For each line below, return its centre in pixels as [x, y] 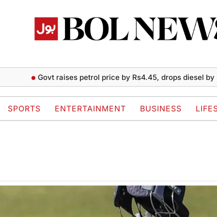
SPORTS [24, 109]
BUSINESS [161, 109]
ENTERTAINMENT [90, 109]
